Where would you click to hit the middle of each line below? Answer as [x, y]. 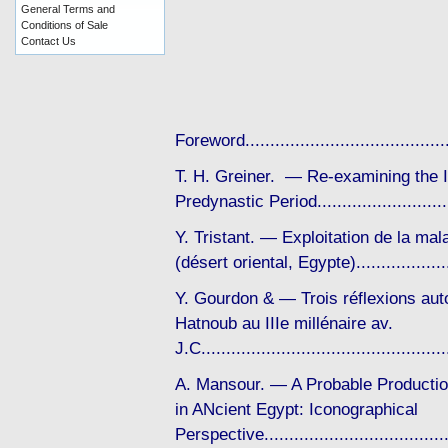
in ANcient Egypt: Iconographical [296, 409]
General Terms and [68, 9]
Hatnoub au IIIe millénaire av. [284, 323]
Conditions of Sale [64, 25]
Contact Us [48, 41]
